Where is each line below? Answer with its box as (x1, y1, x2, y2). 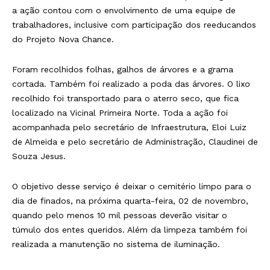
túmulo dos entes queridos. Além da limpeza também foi (12, 224, 247, 234)
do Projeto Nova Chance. (12, 34, 114, 44)
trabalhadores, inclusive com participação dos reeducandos (12, 19, 256, 30)
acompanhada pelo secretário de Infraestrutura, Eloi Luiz (12, 122, 246, 132)
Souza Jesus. (12, 151, 66, 161)
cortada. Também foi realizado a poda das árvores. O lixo (12, 78, 250, 89)
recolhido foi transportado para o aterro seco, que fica (12, 93, 239, 103)
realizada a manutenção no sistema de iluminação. (12, 239, 220, 249)
